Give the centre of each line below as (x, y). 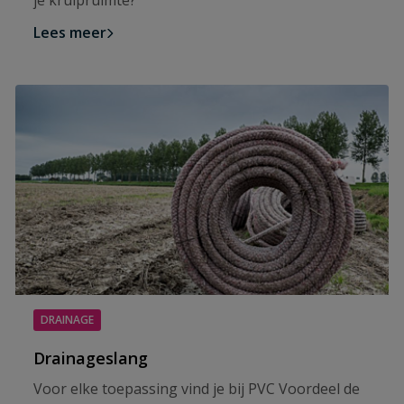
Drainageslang (91, 358)
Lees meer (70, 32)
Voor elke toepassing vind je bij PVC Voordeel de (197, 388)
